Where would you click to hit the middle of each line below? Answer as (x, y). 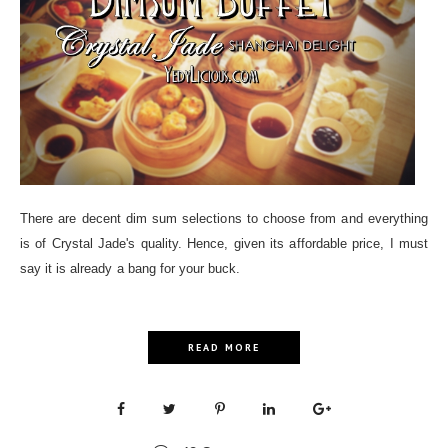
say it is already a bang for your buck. (130, 268)
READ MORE (224, 347)
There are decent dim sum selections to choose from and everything (224, 218)
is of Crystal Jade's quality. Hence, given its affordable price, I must (224, 243)
